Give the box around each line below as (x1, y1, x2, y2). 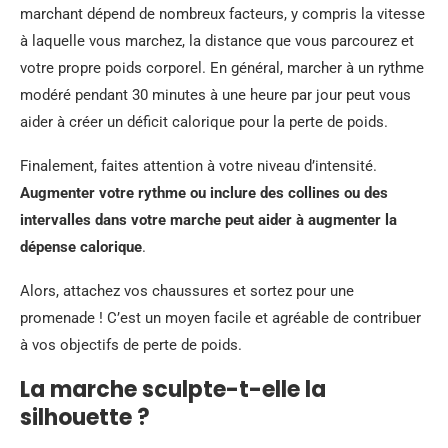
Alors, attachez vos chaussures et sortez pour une (20, 281, 354, 300)
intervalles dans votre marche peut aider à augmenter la (20, 210, 397, 229)
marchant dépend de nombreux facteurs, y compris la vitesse (20, 4, 425, 23)
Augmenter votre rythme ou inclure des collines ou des (20, 183, 388, 202)
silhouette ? (20, 401, 150, 433)
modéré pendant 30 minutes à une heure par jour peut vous (20, 85, 411, 104)
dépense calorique (20, 237, 142, 256)
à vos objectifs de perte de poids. (20, 335, 242, 354)
